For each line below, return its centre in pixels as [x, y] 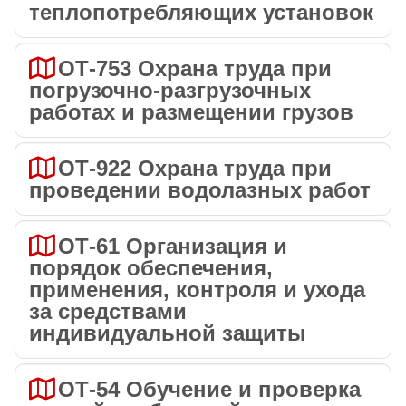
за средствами [108, 311]
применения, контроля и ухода [197, 290]
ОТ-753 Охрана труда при [195, 68]
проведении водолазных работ [200, 190]
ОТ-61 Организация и [173, 246]
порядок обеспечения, [151, 268]
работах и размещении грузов [191, 112]
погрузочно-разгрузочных [170, 90]
